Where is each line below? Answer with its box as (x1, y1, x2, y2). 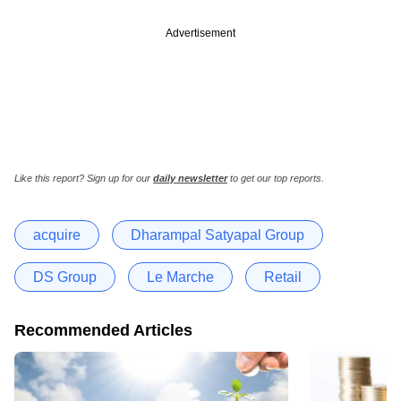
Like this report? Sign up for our (14, 172, 153, 183)
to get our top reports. (227, 172, 324, 183)
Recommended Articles (14, 320, 192, 339)
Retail (264, 269, 302, 285)
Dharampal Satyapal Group (131, 226, 304, 243)
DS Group (33, 269, 97, 285)
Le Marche (147, 269, 214, 285)
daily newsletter (153, 172, 227, 183)
